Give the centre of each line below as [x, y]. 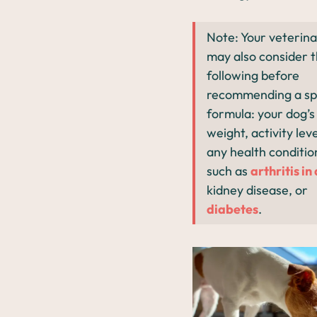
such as [229, 171]
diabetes [232, 209]
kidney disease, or [257, 190]
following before [253, 76]
